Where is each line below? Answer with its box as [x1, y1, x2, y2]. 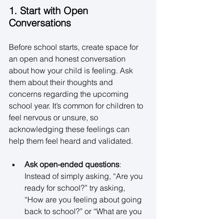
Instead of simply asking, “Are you [24, 171, 145, 181]
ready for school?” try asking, [24, 183, 127, 193]
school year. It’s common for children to [9, 101, 145, 111]
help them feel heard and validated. [9, 136, 135, 146]
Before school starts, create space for [9, 42, 140, 52]
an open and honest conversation [9, 54, 128, 64]
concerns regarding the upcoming [9, 89, 131, 99]
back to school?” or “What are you [24, 206, 144, 217]
